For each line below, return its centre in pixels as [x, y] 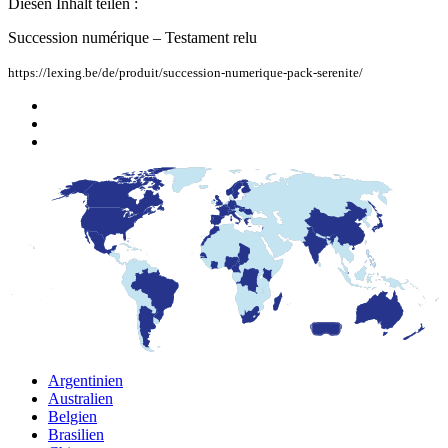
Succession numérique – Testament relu [132, 37]
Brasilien [76, 434]
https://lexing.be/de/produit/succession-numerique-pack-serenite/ [185, 72]
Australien [80, 398]
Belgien [72, 416]
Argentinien [85, 380]
